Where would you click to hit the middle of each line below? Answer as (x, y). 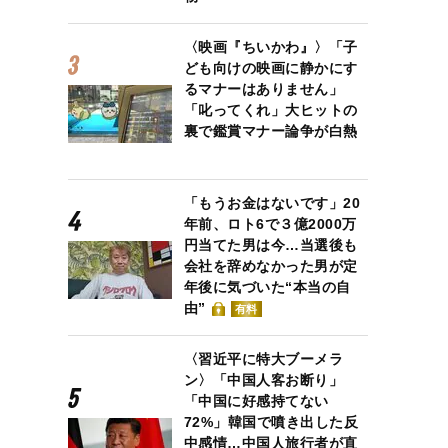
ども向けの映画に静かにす (270, 68)
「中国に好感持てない (256, 401)
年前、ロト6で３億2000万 (270, 224)
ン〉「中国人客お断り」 (263, 380)
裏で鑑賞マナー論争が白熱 (270, 131)
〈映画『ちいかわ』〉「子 (270, 47)
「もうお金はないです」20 (272, 203)
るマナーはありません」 (263, 89)
